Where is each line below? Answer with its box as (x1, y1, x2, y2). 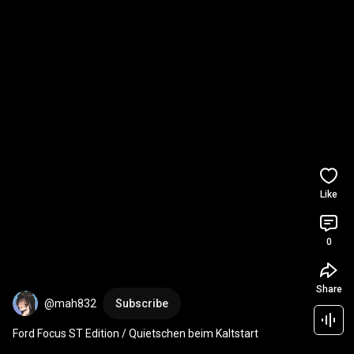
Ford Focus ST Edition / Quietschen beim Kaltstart (13, 327, 258, 340)
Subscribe (115, 297, 168, 310)
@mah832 (44, 297, 96, 310)
